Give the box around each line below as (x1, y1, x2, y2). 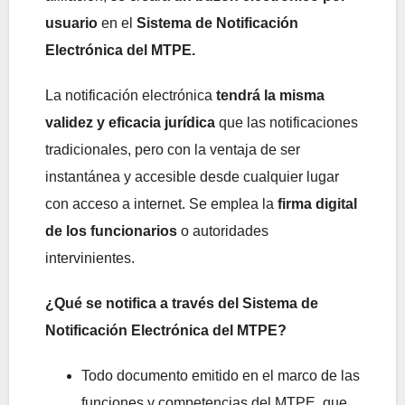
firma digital (278, 196, 357, 212)
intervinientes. (45, 250, 135, 267)
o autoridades (177, 223, 268, 240)
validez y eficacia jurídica (45, 115, 215, 131)
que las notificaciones (215, 115, 358, 131)
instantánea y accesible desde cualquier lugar (45, 169, 339, 185)
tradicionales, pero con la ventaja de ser (45, 142, 300, 158)
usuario (45, 15, 98, 32)
